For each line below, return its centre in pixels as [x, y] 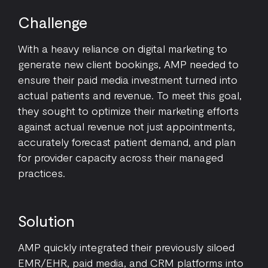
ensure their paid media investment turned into [128, 80]
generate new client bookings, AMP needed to [128, 64]
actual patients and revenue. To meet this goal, [130, 95]
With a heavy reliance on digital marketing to [123, 48]
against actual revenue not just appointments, [127, 126]
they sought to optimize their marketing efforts [128, 111]
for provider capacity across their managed [121, 157]
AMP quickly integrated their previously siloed [126, 247]
